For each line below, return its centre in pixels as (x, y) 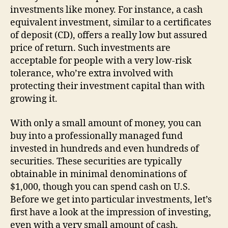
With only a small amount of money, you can (106, 123)
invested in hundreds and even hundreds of (105, 149)
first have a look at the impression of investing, (111, 212)
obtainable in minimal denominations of (98, 174)
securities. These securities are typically (96, 161)
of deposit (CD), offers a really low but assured (109, 35)
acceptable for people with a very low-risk (101, 61)
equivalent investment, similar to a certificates (111, 23)
